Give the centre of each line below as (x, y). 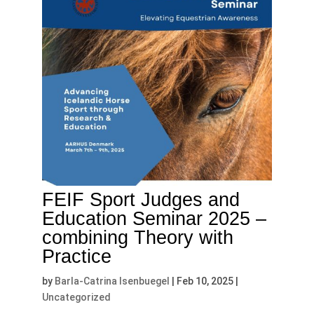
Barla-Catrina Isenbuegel (112, 281)
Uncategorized (76, 297)
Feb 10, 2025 (205, 281)
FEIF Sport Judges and (141, 199)
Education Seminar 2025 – (154, 218)
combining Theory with (137, 237)
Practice (76, 256)
